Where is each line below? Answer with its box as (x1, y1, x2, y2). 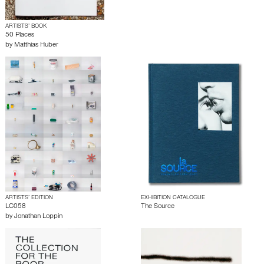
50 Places (5, 31, 34, 39)
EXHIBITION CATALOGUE (141, 194, 205, 201)
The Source (141, 203, 174, 210)
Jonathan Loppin (14, 213, 62, 220)
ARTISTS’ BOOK (5, 23, 47, 29)
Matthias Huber (14, 41, 58, 49)
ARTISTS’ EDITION (5, 194, 53, 201)
